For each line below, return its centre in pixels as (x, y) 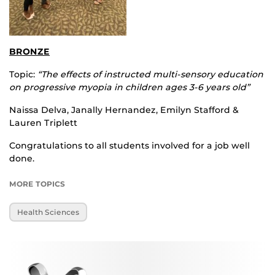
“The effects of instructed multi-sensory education (150, 75)
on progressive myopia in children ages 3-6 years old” (130, 87)
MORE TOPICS (37, 184)
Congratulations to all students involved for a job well (130, 146)
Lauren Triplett (43, 123)
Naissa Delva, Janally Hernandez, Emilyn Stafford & (124, 110)
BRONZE (29, 52)
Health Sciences (48, 212)
